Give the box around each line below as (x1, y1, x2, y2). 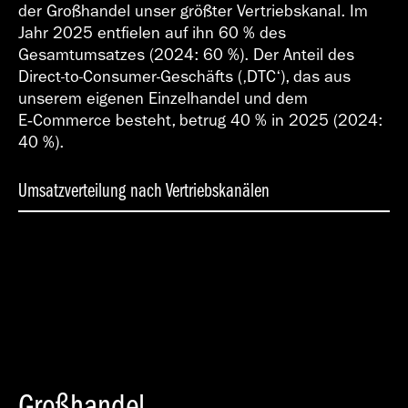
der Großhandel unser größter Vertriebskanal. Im (18, 2, 368, 22)
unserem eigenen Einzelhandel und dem (18, 89, 308, 109)
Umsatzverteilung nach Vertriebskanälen (18, 179, 270, 203)
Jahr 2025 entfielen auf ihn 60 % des (18, 24, 286, 44)
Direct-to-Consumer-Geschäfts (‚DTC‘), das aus (18, 67, 351, 87)
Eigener (107, 303, 138, 313)
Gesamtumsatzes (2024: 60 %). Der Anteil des (18, 46, 354, 66)
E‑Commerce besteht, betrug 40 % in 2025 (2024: (18, 111, 382, 131)
